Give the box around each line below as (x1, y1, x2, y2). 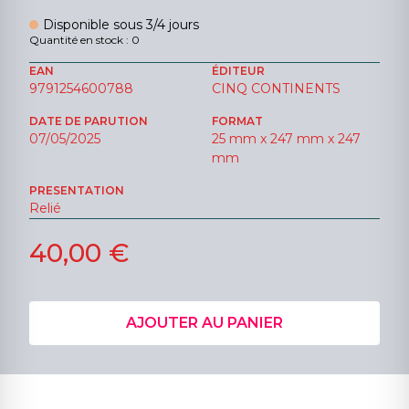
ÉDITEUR (212, 63, 265, 78)
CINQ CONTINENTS (212, 79, 341, 97)
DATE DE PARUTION (29, 113, 148, 128)
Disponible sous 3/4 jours (43, 16, 200, 33)
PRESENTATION (29, 183, 124, 197)
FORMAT (212, 113, 263, 128)
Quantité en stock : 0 (29, 32, 140, 47)
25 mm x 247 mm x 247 (212, 130, 361, 147)
